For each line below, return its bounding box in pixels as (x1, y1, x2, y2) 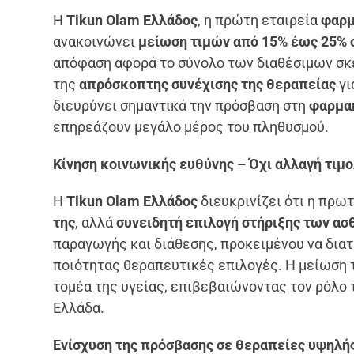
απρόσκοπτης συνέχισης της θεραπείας (76, 75, 337, 92)
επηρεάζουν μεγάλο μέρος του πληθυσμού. (53, 118, 330, 135)
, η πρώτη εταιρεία (198, 11, 318, 28)
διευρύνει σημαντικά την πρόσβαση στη (53, 96, 307, 114)
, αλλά (75, 213, 117, 231)
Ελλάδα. (53, 299, 105, 316)
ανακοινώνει (53, 32, 139, 50)
